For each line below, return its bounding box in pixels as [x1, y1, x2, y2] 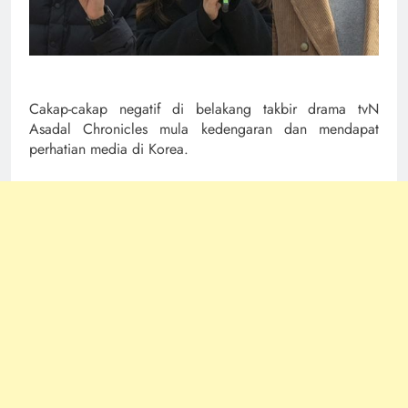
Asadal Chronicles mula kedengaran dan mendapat [29, 117, 379, 139]
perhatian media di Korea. [29, 138, 189, 159]
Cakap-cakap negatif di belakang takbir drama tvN [29, 97, 379, 119]
